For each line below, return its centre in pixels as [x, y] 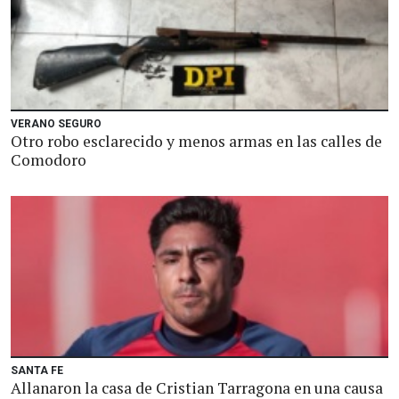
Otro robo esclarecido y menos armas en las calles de [196, 141]
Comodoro [49, 160]
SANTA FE [37, 370]
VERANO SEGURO [56, 124]
